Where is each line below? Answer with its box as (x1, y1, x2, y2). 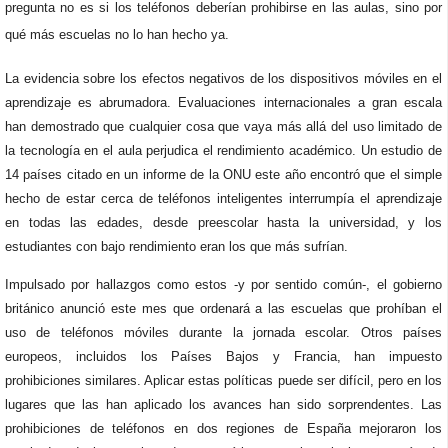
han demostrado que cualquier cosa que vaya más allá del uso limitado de (5, 119, 442, 134)
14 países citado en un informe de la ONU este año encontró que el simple (5, 167, 442, 182)
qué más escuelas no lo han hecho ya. (5, 27, 229, 42)
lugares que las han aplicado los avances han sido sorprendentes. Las (5, 397, 442, 412)
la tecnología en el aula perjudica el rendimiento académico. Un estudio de (5, 143, 442, 158)
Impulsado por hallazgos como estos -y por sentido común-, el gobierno (5, 277, 442, 292)
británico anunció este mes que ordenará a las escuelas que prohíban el (5, 301, 442, 316)
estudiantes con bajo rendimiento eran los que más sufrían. (5, 239, 348, 254)
